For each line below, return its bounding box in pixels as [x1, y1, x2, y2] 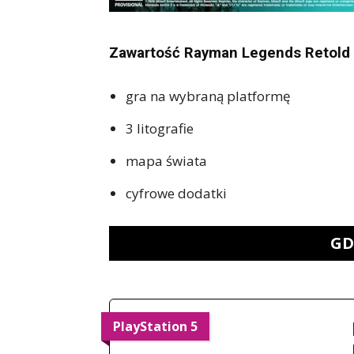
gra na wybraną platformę [126, 151, 291, 170]
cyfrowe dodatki [126, 248, 227, 267]
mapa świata [126, 216, 207, 235]
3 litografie [126, 183, 194, 202]
